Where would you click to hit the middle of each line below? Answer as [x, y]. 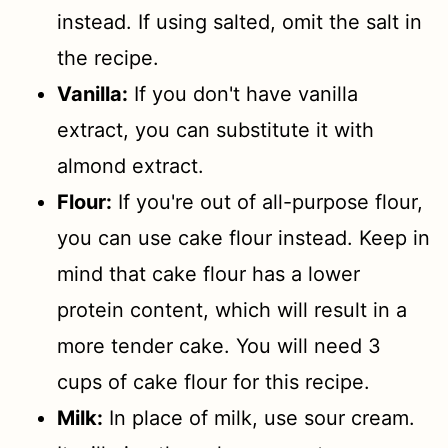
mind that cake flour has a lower [209, 274]
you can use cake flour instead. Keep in [244, 238]
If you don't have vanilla [243, 94]
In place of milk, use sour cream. [259, 418]
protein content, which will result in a [232, 310]
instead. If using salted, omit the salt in [240, 22]
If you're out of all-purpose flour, [268, 202]
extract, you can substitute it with [216, 130]
